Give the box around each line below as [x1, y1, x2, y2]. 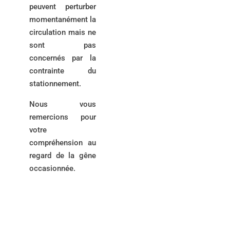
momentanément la [29, 14, 97, 24]
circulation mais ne [29, 27, 97, 37]
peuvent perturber [29, 2, 97, 11]
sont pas [29, 40, 97, 50]
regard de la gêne [29, 150, 97, 160]
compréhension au [29, 138, 97, 147]
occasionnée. [29, 163, 75, 173]
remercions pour [29, 112, 97, 122]
